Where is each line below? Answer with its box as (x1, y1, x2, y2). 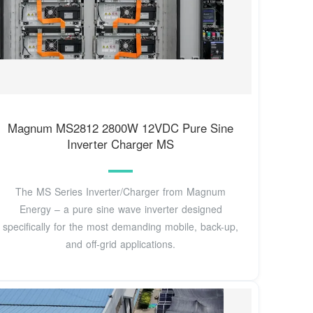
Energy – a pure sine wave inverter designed (19, 201, 222, 216)
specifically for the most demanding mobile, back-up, (3, 219, 239, 233)
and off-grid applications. (66, 236, 176, 251)
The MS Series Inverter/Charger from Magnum (15, 184, 226, 198)
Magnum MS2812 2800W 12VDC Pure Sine (8, 119, 234, 137)
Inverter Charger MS (67, 136, 175, 153)
